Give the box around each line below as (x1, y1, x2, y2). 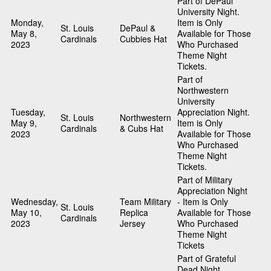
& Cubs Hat (120, 122, 163, 135)
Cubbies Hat (120, 33, 167, 45)
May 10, (11, 206, 42, 219)
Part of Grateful (177, 252, 236, 265)
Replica (120, 206, 148, 219)
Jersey (120, 217, 145, 230)
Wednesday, (11, 195, 58, 208)
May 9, (11, 117, 37, 129)
